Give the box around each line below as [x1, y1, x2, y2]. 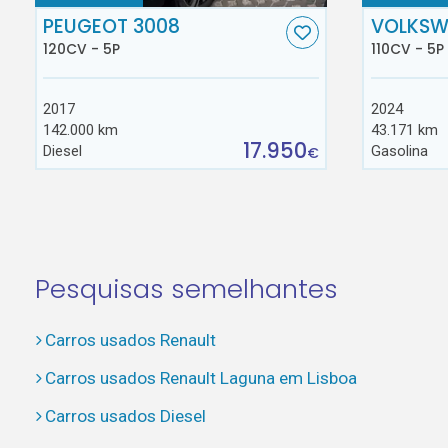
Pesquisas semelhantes [34, 270, 338, 307]
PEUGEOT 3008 [43, 13, 181, 40]
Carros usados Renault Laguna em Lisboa [44, 368, 357, 389]
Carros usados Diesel [44, 406, 206, 427]
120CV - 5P [43, 39, 121, 60]
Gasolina [370, 141, 428, 160]
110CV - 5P [370, 39, 444, 60]
